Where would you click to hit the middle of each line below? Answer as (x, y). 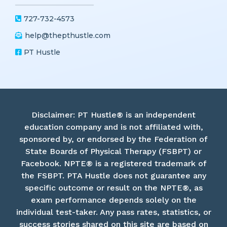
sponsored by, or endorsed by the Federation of (113, 157)
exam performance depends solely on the (113, 218)
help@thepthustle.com (68, 53)
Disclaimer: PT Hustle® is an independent (113, 133)
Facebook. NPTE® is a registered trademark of (113, 181)
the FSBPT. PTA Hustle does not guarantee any (113, 194)
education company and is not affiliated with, (113, 145)
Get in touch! (45, 12)
